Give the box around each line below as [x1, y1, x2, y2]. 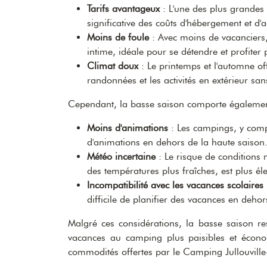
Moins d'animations [87, 122, 168, 133]
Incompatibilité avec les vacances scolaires [87, 179, 263, 191]
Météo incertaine [87, 150, 156, 162]
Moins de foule [87, 31, 149, 43]
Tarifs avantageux [87, 2, 160, 14]
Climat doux [87, 60, 138, 72]
